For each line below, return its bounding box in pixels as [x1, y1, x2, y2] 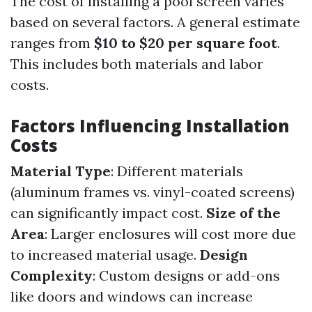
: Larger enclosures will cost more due [45, 225, 296, 242]
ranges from [10, 34, 94, 52]
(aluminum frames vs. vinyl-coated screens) [10, 183, 295, 201]
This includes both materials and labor [10, 55, 263, 72]
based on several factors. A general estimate [10, 13, 300, 31]
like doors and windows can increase [10, 288, 253, 305]
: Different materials [111, 162, 243, 180]
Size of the [206, 204, 281, 221]
